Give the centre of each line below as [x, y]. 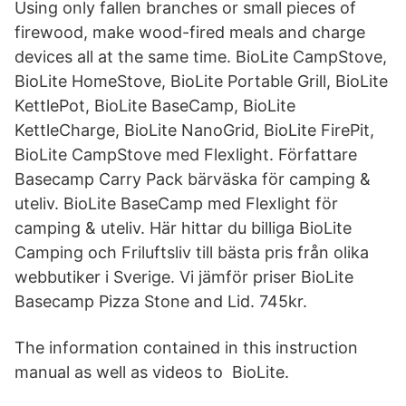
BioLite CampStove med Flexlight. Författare [186, 155]
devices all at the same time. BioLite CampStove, [201, 57]
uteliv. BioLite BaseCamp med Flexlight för [176, 203]
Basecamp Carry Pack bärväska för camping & [193, 179]
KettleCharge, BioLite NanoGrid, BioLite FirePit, [197, 130]
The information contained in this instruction [186, 348]
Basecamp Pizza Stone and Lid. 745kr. [161, 301]
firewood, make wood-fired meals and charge [190, 32]
